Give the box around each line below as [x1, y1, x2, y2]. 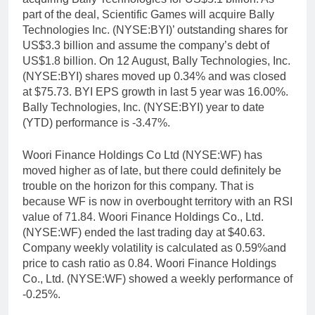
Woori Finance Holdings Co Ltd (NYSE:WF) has [22, 149, 262, 162]
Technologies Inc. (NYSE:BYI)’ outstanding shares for [22, 24, 288, 37]
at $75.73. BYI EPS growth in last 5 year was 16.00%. [22, 86, 288, 98]
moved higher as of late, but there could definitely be [22, 165, 281, 177]
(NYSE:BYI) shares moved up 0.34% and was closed [22, 70, 286, 83]
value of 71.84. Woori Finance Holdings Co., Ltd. [22, 211, 264, 224]
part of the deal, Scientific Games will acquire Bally [22, 8, 274, 21]
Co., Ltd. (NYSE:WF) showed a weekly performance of [22, 273, 292, 285]
